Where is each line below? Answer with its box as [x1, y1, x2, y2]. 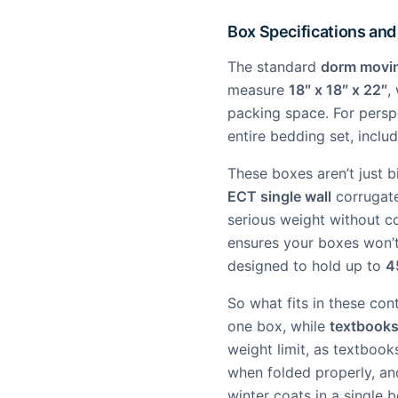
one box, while [227, 317, 330, 335]
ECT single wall [227, 187, 331, 205]
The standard [227, 58, 321, 76]
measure [227, 81, 289, 99]
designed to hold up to [227, 257, 386, 275]
